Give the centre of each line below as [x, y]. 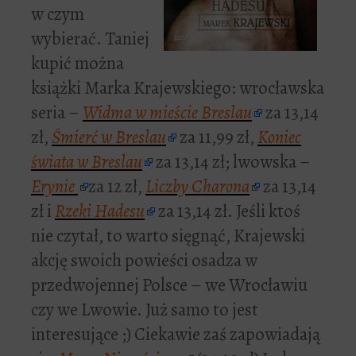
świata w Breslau [87, 162]
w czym [58, 14]
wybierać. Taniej [90, 39]
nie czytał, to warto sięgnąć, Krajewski [168, 236]
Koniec [279, 137]
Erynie [54, 187]
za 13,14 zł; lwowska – [232, 162]
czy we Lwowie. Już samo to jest [145, 310]
